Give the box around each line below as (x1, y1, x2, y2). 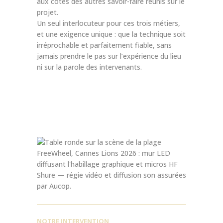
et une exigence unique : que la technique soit (37, 29, 186, 39)
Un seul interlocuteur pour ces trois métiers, (37, 18, 180, 28)
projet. (37, 7, 58, 17)
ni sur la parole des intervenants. (37, 62, 142, 72)
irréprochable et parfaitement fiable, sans (37, 40, 172, 50)
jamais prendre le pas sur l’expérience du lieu (37, 51, 181, 61)
